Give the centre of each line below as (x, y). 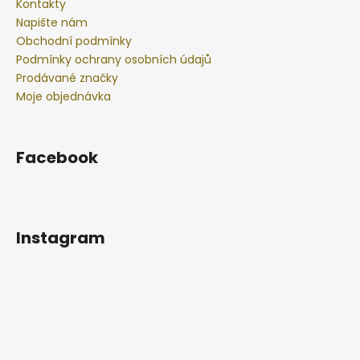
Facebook (57, 157)
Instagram (61, 237)
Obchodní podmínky (74, 41)
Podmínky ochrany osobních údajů (114, 59)
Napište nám (52, 22)
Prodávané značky (67, 78)
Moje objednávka (63, 96)
